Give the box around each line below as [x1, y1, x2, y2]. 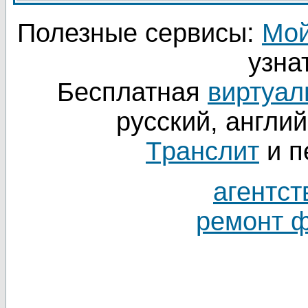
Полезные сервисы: [17, 19, 262, 47]
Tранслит [146, 137, 259, 166]
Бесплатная [57, 78, 208, 107]
